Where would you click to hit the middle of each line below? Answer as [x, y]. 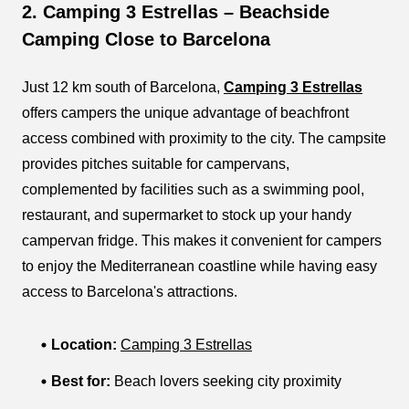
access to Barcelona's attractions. [130, 291]
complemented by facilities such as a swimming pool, [193, 189]
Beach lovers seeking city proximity [226, 381]
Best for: [81, 381]
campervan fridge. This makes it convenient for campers [202, 240]
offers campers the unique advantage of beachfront [185, 112]
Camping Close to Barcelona [146, 39]
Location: [84, 344]
